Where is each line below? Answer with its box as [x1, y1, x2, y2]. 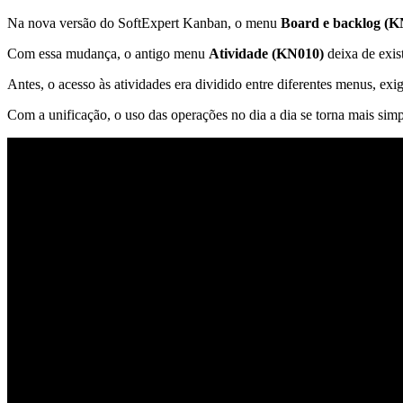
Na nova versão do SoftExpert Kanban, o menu [7, 15, 281, 31]
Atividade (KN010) [209, 46, 324, 62]
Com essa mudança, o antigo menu [7, 46, 209, 62]
